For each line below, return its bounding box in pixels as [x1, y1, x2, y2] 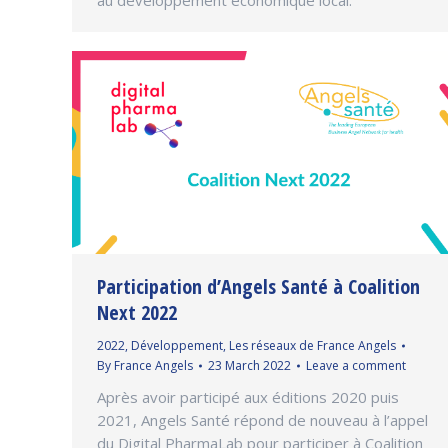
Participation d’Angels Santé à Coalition [97, 272, 420, 300]
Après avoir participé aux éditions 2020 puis [97, 386, 399, 407]
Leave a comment [306, 356, 406, 374]
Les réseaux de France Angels [229, 336, 396, 354]
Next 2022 [97, 298, 177, 326]
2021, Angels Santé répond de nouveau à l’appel [97, 409, 428, 430]
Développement [131, 336, 223, 354]
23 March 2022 [208, 356, 291, 374]
